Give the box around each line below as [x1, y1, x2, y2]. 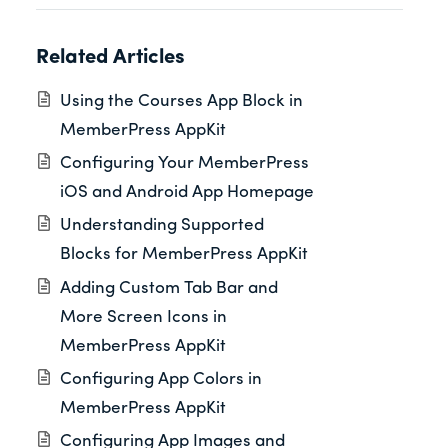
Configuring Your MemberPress [60, 155, 309, 173]
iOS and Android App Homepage [60, 184, 314, 202]
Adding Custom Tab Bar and [60, 279, 278, 297]
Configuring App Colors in [60, 370, 262, 388]
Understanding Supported [60, 217, 264, 235]
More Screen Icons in [60, 308, 227, 326]
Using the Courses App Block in [60, 92, 303, 110]
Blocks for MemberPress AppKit [60, 246, 308, 264]
